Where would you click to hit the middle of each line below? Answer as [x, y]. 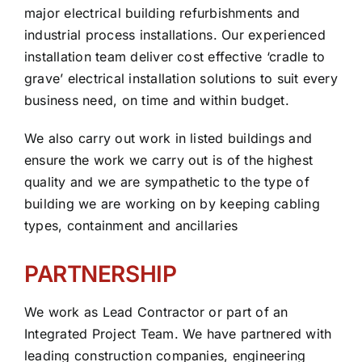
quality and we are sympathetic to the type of [166, 181]
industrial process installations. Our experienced [175, 34]
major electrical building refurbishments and [162, 13]
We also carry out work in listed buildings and [168, 138]
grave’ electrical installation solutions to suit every [181, 78]
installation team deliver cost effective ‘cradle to [175, 56]
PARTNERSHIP [100, 274]
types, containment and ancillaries [131, 225]
